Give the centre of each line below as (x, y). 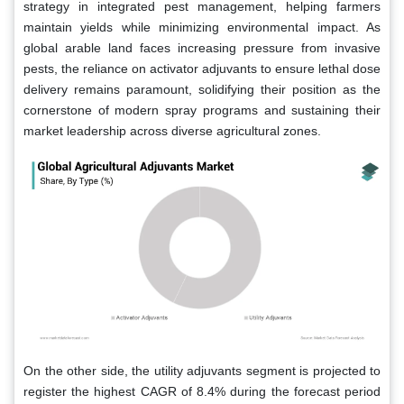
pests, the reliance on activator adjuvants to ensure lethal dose (202, 68)
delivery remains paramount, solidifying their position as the (202, 89)
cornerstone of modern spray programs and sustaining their (202, 110)
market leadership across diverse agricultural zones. (172, 130)
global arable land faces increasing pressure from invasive (202, 47)
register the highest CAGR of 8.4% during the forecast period (202, 391)
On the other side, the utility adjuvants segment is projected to (202, 370)
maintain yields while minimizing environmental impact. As (202, 27)
